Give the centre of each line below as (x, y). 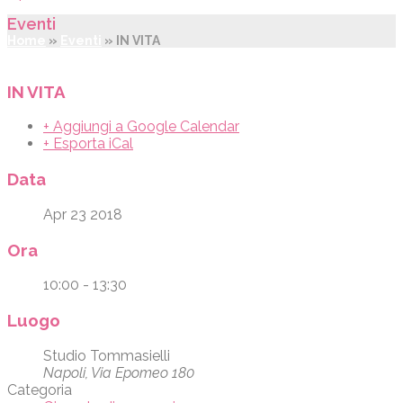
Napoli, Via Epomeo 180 (119, 372)
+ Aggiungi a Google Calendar (141, 127)
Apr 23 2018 (83, 214)
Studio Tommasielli (107, 355)
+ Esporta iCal (88, 144)
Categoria (40, 390)
